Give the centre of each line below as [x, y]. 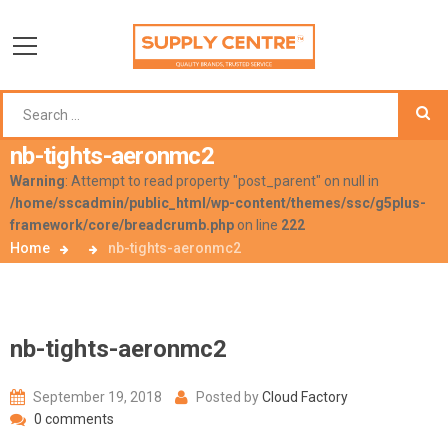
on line [257, 225]
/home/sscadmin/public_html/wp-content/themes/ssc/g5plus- [218, 203]
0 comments [72, 419]
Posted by [227, 397]
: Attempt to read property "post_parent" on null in [222, 181]
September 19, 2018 [96, 397]
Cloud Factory [305, 397]
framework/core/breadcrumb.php [122, 225]
